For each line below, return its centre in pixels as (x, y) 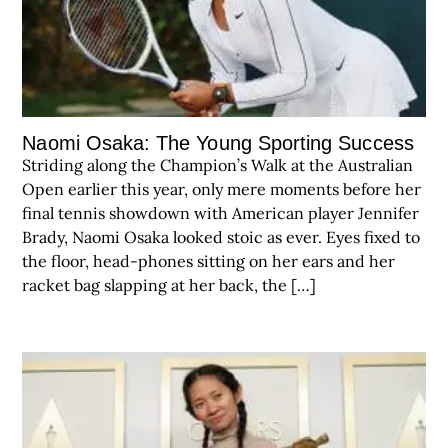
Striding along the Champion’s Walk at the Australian (218, 165)
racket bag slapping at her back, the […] (169, 285)
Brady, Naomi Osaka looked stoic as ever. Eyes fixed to (221, 237)
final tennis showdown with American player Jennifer (221, 213)
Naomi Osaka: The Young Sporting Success (218, 143)
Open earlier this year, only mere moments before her (222, 189)
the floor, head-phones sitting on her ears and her (209, 261)
